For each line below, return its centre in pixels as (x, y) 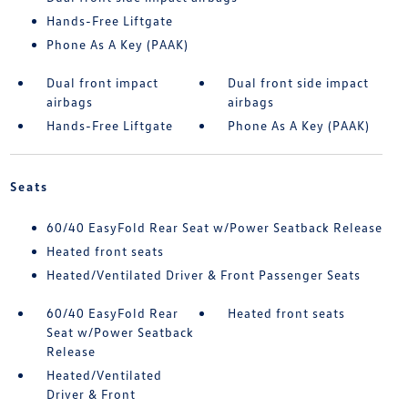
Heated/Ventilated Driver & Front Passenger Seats (203, 275)
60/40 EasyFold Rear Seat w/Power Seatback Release (214, 228)
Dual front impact (102, 83)
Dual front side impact (299, 83)
